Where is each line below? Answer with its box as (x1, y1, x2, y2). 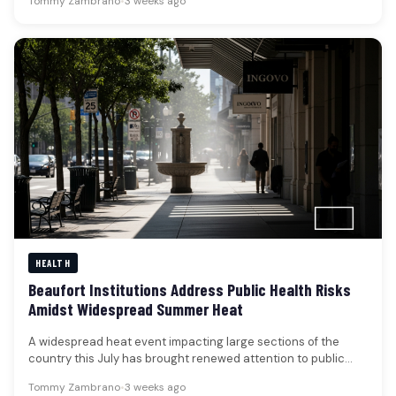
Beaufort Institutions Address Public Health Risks (28, 278, 351, 300)
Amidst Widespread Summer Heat (28, 298, 243, 319)
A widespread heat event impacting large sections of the (28, 333, 339, 349)
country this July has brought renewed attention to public (28, 350, 345, 366)
